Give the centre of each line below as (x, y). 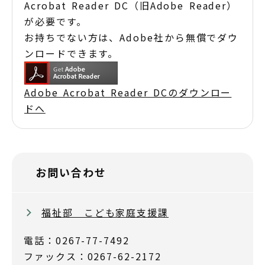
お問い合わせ (71, 172)
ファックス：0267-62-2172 (93, 256)
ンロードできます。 (72, 53)
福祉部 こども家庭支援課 (105, 212)
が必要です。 (56, 21)
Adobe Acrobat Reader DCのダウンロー (128, 92)
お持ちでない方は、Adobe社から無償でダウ (132, 37)
